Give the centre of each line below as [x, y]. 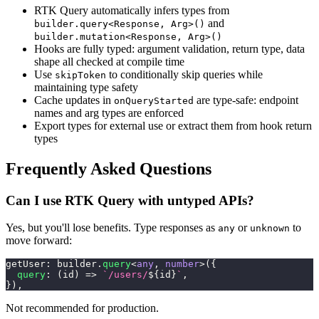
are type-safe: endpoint [246, 100]
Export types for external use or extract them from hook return [173, 125]
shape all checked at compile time [109, 61]
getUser [26, 264]
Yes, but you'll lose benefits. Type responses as [112, 228]
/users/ [128, 275]
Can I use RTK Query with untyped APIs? [130, 200]
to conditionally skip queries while [184, 74]
